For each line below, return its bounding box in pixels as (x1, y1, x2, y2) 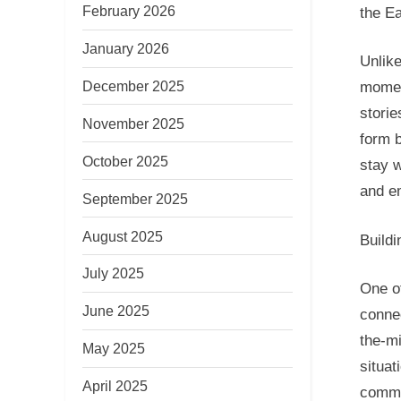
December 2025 (82, 77, 184, 94)
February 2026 (82, 3, 175, 20)
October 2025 (82, 152, 168, 169)
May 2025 (82, 340, 145, 357)
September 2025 (82, 190, 188, 207)
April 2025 (82, 378, 148, 395)
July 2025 (82, 265, 144, 282)
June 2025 (82, 303, 149, 320)
